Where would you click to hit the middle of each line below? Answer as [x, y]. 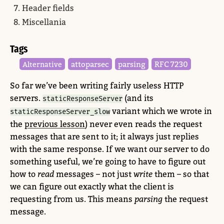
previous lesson [55, 124]
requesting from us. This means [72, 199]
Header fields [48, 8]
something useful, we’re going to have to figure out [108, 162]
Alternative [42, 64]
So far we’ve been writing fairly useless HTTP [97, 86]
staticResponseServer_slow [60, 112]
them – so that [181, 174]
